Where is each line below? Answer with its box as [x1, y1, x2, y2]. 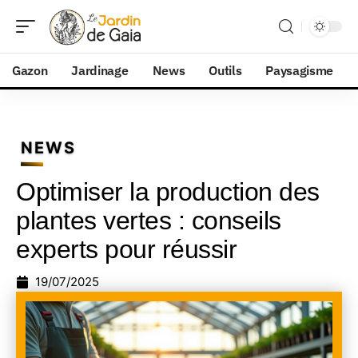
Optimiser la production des [16, 177, 320, 206]
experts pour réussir [16, 235, 237, 264]
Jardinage [71, 62, 129, 78]
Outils [209, 62, 242, 78]
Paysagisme [265, 62, 334, 78]
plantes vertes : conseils [16, 206, 281, 235]
